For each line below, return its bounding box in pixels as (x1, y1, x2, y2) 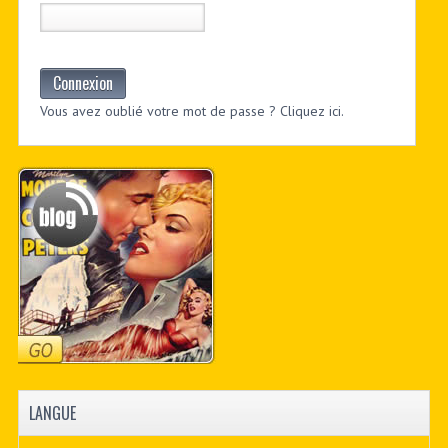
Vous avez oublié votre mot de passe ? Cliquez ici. (39, 102, 344, 120)
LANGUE (28, 401, 76, 425)
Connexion (52, 71, 113, 95)
